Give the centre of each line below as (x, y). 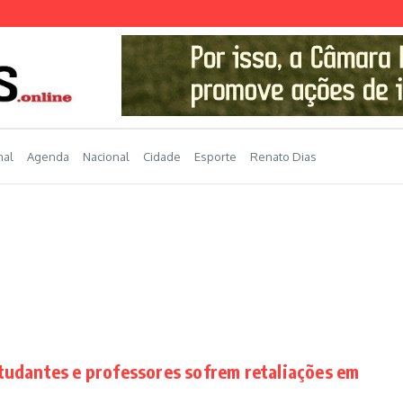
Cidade (162, 157)
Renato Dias (283, 157)
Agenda (48, 157)
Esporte (215, 157)
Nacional (106, 157)
